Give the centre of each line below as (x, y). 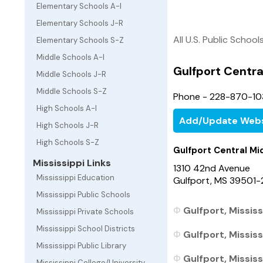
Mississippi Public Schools (83, 195)
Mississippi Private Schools (85, 212)
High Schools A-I (67, 108)
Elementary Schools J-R (80, 23)
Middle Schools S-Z (72, 91)
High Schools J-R (68, 125)
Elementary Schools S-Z (80, 40)
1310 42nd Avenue (212, 168)
